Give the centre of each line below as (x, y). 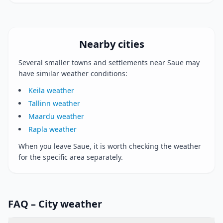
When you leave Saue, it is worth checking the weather (110, 146)
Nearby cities (111, 44)
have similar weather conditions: (73, 73)
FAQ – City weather (55, 204)
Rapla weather (53, 129)
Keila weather (51, 90)
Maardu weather (56, 116)
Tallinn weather (54, 103)
